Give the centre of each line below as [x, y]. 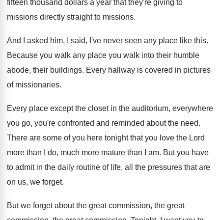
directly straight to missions [87, 17]
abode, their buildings [44, 70]
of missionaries [33, 85]
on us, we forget [34, 182]
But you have [186, 152]
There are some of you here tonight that [75, 138]
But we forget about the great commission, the [86, 206]
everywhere [193, 108]
